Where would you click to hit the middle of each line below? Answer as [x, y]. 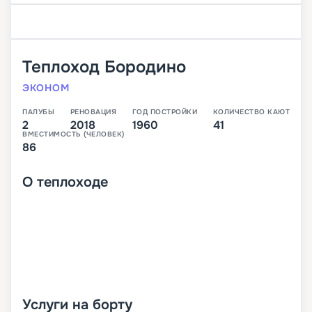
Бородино [145, 67]
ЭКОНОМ [46, 88]
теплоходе [72, 182]
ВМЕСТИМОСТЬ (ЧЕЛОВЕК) [73, 134]
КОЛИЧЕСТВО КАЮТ [251, 112]
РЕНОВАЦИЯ [93, 112]
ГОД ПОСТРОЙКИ [164, 112]
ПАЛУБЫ [38, 112]
